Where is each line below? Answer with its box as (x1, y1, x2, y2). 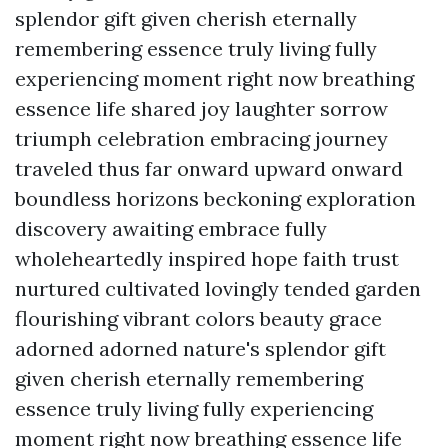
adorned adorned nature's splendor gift (15, 336, 386, 361)
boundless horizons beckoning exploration (15, 186, 416, 211)
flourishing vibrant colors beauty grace (15, 306, 382, 331)
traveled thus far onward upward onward (15, 156, 403, 181)
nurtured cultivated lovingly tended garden (15, 276, 421, 301)
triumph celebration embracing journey (15, 126, 388, 151)
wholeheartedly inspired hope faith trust (15, 246, 399, 271)
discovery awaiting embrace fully (15, 216, 327, 241)
